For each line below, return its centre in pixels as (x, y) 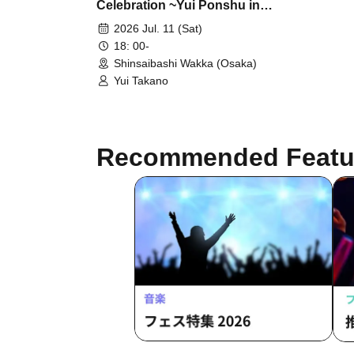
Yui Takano (141, 81)
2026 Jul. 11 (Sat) (158, 29)
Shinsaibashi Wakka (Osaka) (185, 64)
